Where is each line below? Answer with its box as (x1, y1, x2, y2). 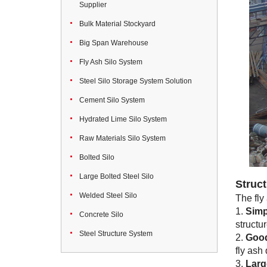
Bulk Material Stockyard (79, 20, 156, 28)
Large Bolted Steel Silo (79, 172, 154, 181)
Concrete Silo (79, 210, 123, 219)
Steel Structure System (79, 229, 153, 238)
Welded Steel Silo (79, 191, 137, 200)
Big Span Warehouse (79, 39, 148, 47)
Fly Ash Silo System (79, 58, 142, 66)
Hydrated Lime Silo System (79, 115, 167, 123)
